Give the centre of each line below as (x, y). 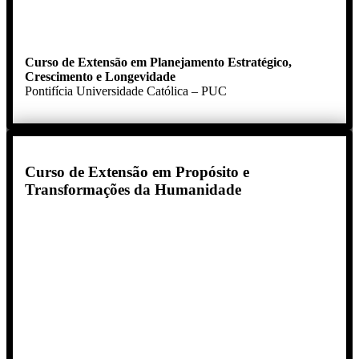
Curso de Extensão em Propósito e (137, 171)
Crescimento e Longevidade (100, 77)
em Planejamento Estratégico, (211, 63)
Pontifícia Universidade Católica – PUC (126, 91)
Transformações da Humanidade (133, 189)
